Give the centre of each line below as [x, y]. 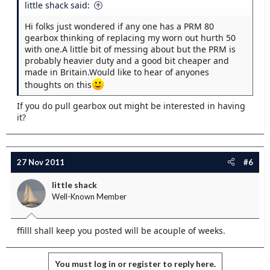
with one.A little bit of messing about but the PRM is [130, 49]
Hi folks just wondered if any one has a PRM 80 [119, 27]
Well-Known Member [89, 196]
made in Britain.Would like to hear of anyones [117, 72]
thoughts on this [58, 84]
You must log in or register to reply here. [135, 263]
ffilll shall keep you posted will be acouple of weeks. [121, 230]
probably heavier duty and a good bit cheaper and [127, 61]
